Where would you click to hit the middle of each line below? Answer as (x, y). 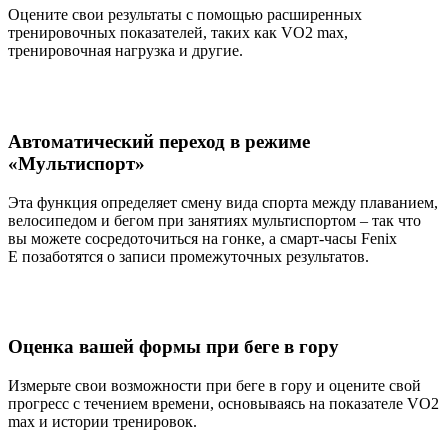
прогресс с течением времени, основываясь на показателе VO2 (223, 404)
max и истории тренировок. (102, 422)
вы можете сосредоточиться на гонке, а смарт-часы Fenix (202, 238)
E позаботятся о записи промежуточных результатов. (188, 256)
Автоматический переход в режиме (159, 141)
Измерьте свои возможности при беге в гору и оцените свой (214, 386)
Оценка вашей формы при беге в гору (173, 347)
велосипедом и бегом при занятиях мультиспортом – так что (214, 220)
